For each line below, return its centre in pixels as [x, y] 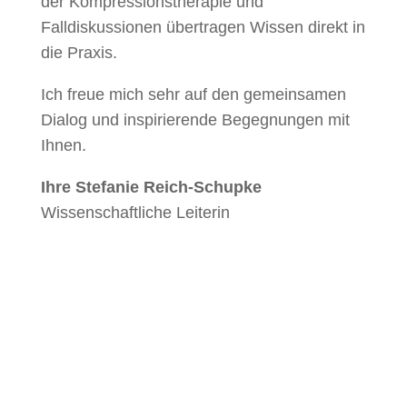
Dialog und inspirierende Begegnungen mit [195, 120]
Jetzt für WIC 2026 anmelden [203, 305]
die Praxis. [79, 53]
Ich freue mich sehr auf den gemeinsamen [193, 94]
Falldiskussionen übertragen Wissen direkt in [203, 27]
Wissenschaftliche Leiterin [135, 213]
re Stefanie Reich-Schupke [158, 187]
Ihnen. [63, 145]
